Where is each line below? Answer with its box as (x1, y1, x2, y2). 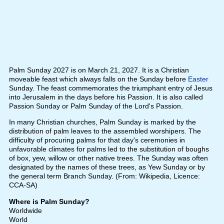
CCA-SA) (8, 181, 37, 189)
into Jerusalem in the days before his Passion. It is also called (8, 93, 203, 101)
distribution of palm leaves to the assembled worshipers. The (8, 127, 201, 135)
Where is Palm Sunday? (8, 197, 89, 206)
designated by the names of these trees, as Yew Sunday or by (8, 163, 205, 171)
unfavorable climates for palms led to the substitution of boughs (8, 145, 209, 153)
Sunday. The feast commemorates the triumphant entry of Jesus (8, 84, 212, 92)
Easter (187, 75, 208, 83)
